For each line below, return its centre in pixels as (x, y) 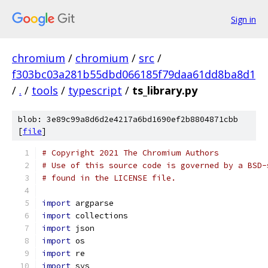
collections (99, 216)
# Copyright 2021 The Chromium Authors (130, 153)
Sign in (243, 19)
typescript (95, 90)
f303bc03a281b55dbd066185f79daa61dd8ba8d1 (134, 74)
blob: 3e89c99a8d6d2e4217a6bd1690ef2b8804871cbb (128, 119)
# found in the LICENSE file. (109, 178)
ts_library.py (165, 90)
